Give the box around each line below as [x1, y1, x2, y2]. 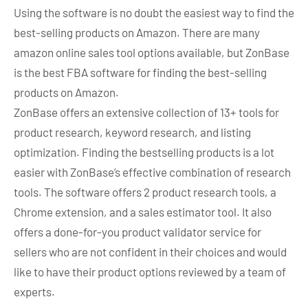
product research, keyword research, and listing [14, 125, 251, 139]
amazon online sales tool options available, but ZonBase [14, 45, 289, 59]
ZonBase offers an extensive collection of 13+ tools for [14, 105, 279, 119]
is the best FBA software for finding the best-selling [14, 65, 267, 79]
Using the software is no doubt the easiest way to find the [14, 5, 294, 19]
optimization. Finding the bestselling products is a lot [14, 145, 274, 159]
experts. [14, 285, 55, 298]
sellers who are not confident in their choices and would [14, 245, 287, 258]
